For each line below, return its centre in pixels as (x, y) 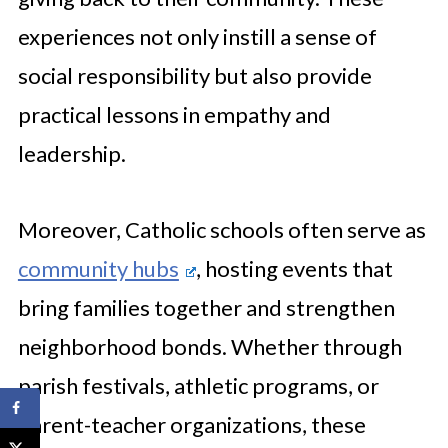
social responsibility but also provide (194, 75)
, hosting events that (294, 268)
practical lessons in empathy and (174, 114)
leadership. (71, 153)
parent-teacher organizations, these (191, 424)
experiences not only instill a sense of (197, 36)
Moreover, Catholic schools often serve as (221, 229)
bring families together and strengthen (206, 307)
